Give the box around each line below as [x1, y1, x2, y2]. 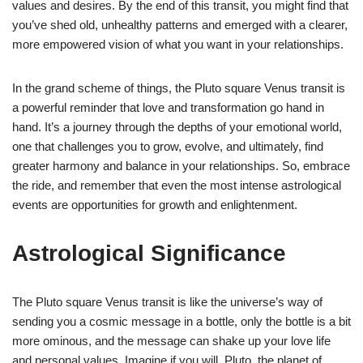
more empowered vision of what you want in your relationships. [12, 36, 344, 51]
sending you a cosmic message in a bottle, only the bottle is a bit [12, 314, 351, 328]
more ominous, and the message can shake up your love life [12, 333, 331, 348]
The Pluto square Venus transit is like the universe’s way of [12, 294, 322, 309]
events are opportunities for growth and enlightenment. [12, 197, 297, 211]
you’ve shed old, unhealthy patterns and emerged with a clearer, [12, 17, 348, 32]
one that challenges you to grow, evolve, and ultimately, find [12, 139, 323, 153]
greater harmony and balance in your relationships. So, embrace [12, 158, 350, 173]
